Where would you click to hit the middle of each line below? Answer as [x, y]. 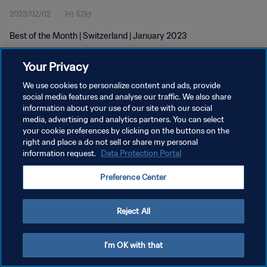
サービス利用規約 [38, 132]
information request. [60, 153]
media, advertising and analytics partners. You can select [124, 119]
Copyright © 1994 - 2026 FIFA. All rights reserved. [77, 171]
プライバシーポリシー [45, 111]
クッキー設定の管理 [42, 153]
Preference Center [133, 177]
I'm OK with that [133, 245]
